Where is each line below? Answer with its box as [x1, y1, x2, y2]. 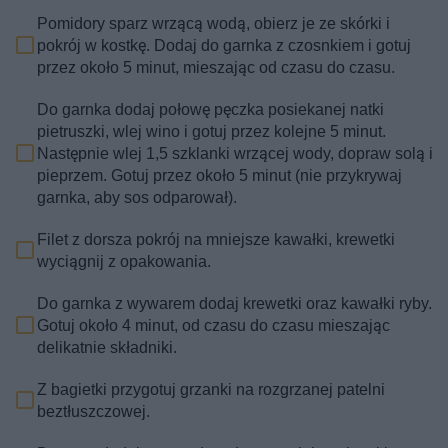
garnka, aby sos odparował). [37, 187, 238, 207]
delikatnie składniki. [37, 337, 178, 357]
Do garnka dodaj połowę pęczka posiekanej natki [37, 99, 385, 119]
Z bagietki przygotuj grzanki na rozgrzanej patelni [37, 379, 386, 399]
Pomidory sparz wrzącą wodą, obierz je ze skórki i [37, 13, 391, 33]
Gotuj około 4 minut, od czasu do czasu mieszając [37, 315, 391, 335]
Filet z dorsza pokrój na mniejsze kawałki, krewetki [37, 229, 396, 249]
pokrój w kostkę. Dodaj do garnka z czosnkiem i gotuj [37, 35, 412, 55]
